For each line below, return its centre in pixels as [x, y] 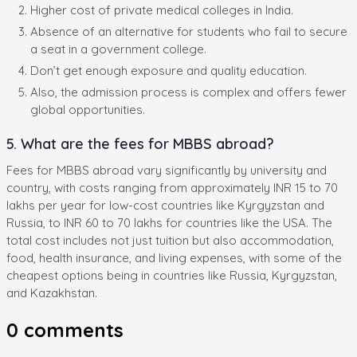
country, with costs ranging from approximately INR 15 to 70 [172, 187]
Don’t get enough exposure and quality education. [169, 70]
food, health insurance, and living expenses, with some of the [174, 257]
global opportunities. [88, 109]
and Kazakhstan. [52, 292]
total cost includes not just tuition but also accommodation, [170, 240]
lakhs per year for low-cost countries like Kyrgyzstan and [165, 205]
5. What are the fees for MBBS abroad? [140, 143]
